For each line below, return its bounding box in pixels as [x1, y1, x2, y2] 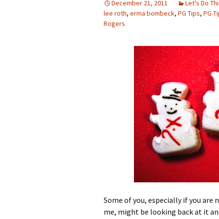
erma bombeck [130, 9, 175, 18]
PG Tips [178, 9, 200, 18]
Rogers [104, 19, 125, 28]
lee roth [104, 9, 127, 18]
